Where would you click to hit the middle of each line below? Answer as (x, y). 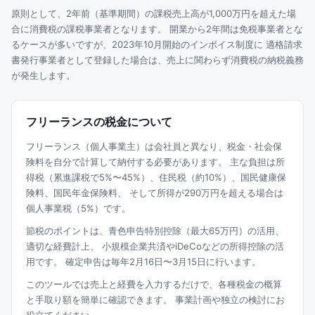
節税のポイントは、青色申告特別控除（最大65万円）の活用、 (155, 231)
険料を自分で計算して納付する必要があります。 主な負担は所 (155, 162)
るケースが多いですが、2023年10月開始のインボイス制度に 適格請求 (157, 44)
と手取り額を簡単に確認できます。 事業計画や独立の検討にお (155, 300)
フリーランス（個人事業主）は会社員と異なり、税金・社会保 (154, 146)
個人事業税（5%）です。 (78, 208)
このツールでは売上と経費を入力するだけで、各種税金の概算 (154, 284)
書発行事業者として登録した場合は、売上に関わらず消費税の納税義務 (157, 60)
